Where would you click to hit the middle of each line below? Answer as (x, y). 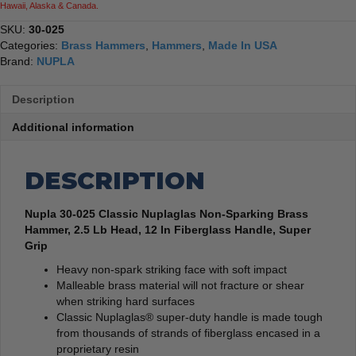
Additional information (73, 127)
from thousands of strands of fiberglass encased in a (188, 333)
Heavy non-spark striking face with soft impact (172, 269)
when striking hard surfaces (126, 301)
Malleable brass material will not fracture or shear (180, 285)
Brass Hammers (103, 45)
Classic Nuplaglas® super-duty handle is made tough (190, 317)
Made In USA (243, 45)
